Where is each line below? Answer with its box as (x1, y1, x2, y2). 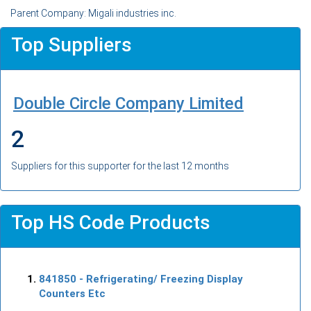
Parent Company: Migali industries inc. (10, 7, 176, 19)
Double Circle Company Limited (13, 93, 244, 113)
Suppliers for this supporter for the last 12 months (11, 160, 229, 171)
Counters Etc (39, 287, 106, 300)
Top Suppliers (11, 33, 132, 56)
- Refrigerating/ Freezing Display (76, 272, 243, 285)
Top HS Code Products (11, 210, 210, 234)
